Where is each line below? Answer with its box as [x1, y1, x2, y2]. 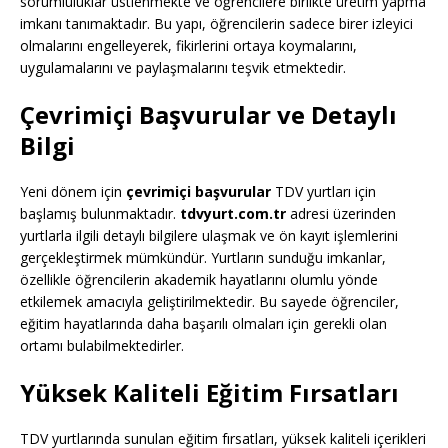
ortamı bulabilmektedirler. [20, 336, 184, 356]
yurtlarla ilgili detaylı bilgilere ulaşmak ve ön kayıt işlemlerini [20, 226, 398, 246]
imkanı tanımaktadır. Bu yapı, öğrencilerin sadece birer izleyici [20, 14, 413, 34]
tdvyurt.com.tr [180, 204, 286, 224]
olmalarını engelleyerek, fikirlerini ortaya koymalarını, [20, 36, 357, 56]
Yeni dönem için [20, 182, 126, 202]
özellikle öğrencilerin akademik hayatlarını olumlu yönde [20, 270, 378, 290]
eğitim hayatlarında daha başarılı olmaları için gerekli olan [20, 314, 387, 334]
